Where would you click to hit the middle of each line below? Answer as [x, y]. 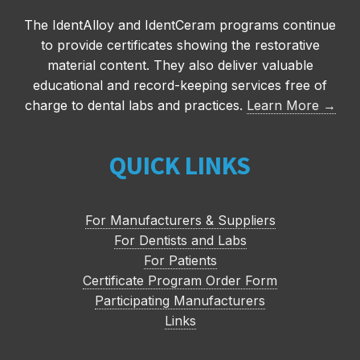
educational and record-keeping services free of [180, 85]
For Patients [180, 260]
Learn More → [291, 105]
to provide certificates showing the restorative [180, 45]
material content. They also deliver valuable [180, 65]
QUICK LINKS [180, 166]
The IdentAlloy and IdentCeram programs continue [180, 25]
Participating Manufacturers [180, 301]
